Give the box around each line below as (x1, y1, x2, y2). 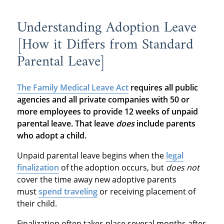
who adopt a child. (16, 130, 86, 141)
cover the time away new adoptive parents (16, 174, 176, 185)
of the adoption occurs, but (58, 162, 166, 173)
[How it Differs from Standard (16, 32, 193, 58)
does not (165, 162, 199, 173)
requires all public (128, 82, 198, 93)
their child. (16, 198, 57, 209)
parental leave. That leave (16, 118, 116, 129)
